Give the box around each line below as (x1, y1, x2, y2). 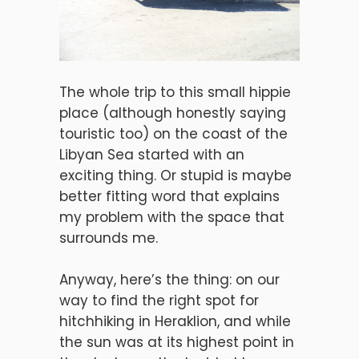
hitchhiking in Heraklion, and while (59, 312, 291, 331)
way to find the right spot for (59, 291, 259, 310)
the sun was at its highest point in (59, 333, 294, 352)
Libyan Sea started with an (59, 145, 244, 164)
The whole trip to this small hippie (59, 83, 291, 102)
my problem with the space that (59, 208, 284, 227)
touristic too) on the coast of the (59, 124, 288, 143)
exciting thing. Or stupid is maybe (59, 166, 292, 185)
